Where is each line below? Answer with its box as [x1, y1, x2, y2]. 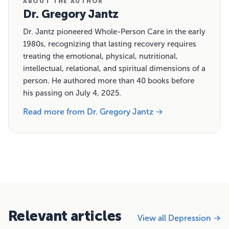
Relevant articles [8, 207, 122, 224]
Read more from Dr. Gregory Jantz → [23, 106, 163, 117]
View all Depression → [138, 213, 221, 223]
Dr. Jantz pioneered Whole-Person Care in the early [23, 27, 205, 36]
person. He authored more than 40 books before [23, 76, 194, 85]
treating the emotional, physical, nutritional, [23, 51, 178, 61]
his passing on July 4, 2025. [23, 88, 121, 98]
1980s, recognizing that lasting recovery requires [23, 39, 196, 49]
